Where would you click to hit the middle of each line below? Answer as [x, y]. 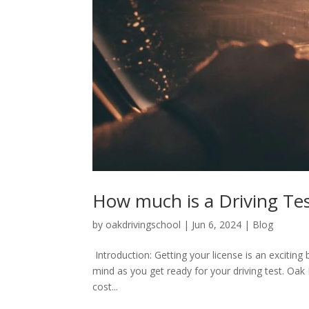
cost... [106, 286]
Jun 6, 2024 [217, 224]
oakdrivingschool [143, 224]
